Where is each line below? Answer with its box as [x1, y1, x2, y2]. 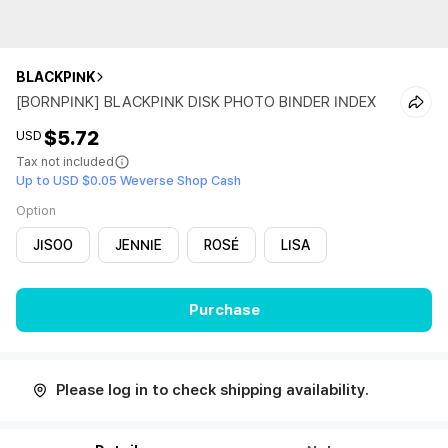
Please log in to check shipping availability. [56, 381, 369, 399]
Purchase [188, 300, 260, 319]
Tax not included [16, 154, 114, 169]
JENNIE [115, 237, 162, 253]
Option [16, 203, 56, 218]
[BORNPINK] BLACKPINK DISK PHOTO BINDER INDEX [16, 93, 376, 111]
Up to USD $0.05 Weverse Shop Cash [16, 173, 241, 188]
